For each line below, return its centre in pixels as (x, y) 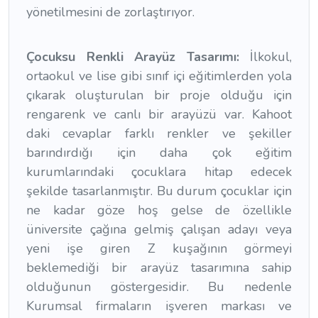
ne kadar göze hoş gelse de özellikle (159, 210)
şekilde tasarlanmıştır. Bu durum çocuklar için (159, 191)
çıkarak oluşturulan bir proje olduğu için (159, 95)
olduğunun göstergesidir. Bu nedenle (159, 286)
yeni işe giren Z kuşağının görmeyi (159, 248)
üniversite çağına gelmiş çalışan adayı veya (159, 229)
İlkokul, (265, 56)
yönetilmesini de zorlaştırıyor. (110, 12)
